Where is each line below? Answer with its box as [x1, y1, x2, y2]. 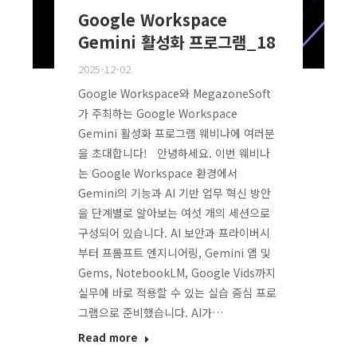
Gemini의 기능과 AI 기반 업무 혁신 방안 [78, 185, 272, 202]
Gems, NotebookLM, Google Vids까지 [78, 265, 277, 281]
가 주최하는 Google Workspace [78, 105, 238, 122]
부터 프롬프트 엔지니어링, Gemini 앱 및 [78, 245, 272, 261]
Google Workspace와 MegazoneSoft [78, 85, 272, 102]
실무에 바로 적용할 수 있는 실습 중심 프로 [78, 284, 277, 301]
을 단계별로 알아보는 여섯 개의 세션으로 [78, 205, 271, 222]
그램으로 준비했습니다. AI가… [78, 304, 224, 321]
